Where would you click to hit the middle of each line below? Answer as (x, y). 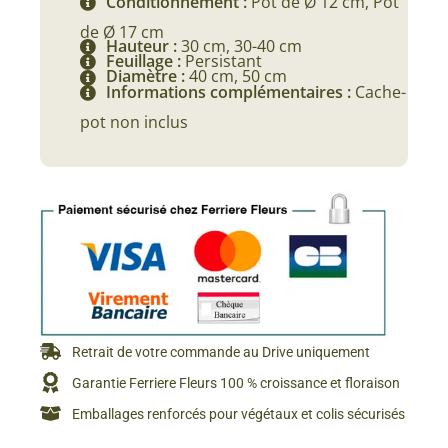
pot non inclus (134, 121)
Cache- (380, 91)
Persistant (223, 61)
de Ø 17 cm (122, 31)
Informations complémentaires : (230, 91)
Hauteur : (143, 45)
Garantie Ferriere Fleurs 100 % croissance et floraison (236, 382)
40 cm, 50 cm (238, 76)
